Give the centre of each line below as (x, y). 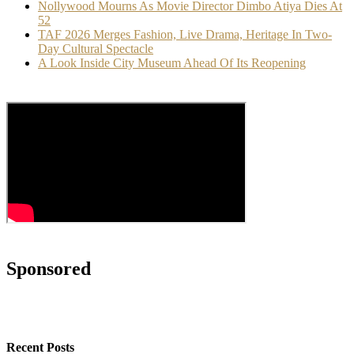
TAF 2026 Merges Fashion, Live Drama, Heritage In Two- (185, 34)
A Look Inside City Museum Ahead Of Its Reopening (172, 62)
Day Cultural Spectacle (96, 48)
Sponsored (49, 268)
